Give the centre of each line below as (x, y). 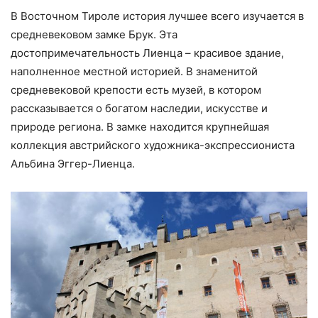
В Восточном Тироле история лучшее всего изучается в (157, 16)
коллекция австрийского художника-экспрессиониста (153, 146)
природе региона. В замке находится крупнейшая (140, 127)
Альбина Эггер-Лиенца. (73, 164)
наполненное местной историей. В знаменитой (134, 72)
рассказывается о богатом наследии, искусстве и (139, 109)
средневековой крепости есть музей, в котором (136, 90)
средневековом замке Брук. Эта (94, 35)
